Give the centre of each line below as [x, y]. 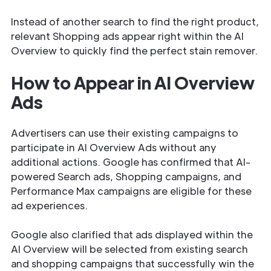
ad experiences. [49, 205]
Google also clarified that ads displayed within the [132, 234]
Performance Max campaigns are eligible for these [131, 191]
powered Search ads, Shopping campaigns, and [126, 176]
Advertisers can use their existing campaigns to [125, 133]
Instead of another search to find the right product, [135, 21]
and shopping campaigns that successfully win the [132, 263]
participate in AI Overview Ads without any [114, 147]
